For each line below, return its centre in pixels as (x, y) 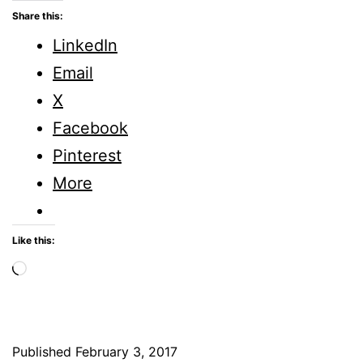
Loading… (63, 269)
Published (44, 351)
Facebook (90, 128)
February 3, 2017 (126, 351)
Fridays (219, 68)
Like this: (34, 240)
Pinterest (87, 155)
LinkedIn (85, 45)
